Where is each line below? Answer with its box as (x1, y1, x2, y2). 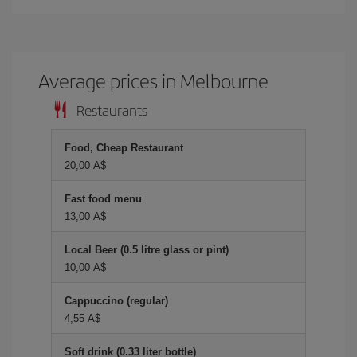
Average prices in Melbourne (38, 66, 269, 94)
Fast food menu (65, 192, 142, 205)
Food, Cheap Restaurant (65, 141, 183, 154)
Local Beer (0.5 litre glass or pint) (65, 243, 229, 256)
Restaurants (76, 99, 147, 120)
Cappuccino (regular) (65, 294, 168, 307)
